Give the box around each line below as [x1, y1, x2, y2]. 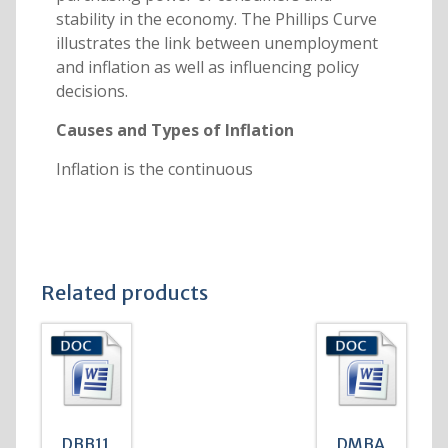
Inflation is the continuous [55, 157, 253, 180]
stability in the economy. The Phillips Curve [55, 7, 377, 30]
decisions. [55, 79, 128, 102]
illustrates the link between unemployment [55, 31, 378, 54]
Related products [40, 279, 208, 305]
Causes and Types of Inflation [55, 118, 294, 141]
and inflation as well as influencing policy [55, 55, 359, 78]
